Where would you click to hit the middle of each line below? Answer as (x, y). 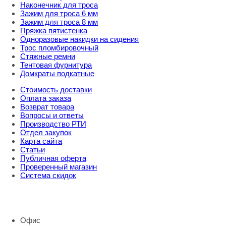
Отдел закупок (46, 132)
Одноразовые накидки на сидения (79, 39)
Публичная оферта (53, 158)
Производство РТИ (53, 124)
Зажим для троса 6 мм (59, 13)
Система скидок (48, 175)
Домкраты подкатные (57, 73)
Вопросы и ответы (52, 115)
